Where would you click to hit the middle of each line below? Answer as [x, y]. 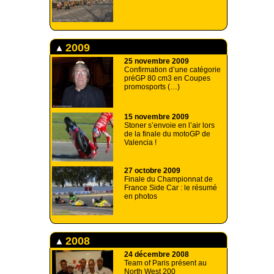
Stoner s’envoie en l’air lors [169, 126]
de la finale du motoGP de [167, 134]
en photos [141, 197]
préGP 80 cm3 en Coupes [167, 79]
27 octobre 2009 [152, 171]
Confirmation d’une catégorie [172, 70]
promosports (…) [152, 87]
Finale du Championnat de [168, 180]
